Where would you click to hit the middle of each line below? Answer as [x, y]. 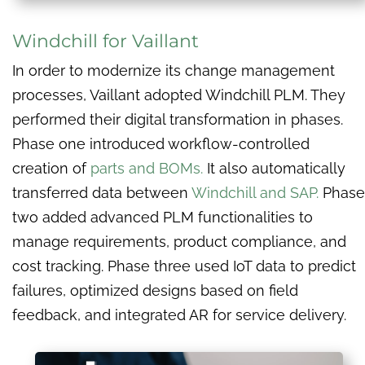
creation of [51, 169]
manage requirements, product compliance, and [179, 242]
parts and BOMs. [147, 169]
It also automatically [274, 169]
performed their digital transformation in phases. [178, 120]
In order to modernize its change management [174, 71]
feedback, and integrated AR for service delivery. [181, 315]
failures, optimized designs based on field [155, 291]
